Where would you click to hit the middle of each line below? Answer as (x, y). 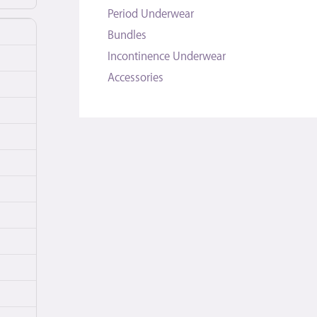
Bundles (127, 34)
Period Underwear (151, 13)
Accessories (136, 77)
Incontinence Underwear (167, 56)
